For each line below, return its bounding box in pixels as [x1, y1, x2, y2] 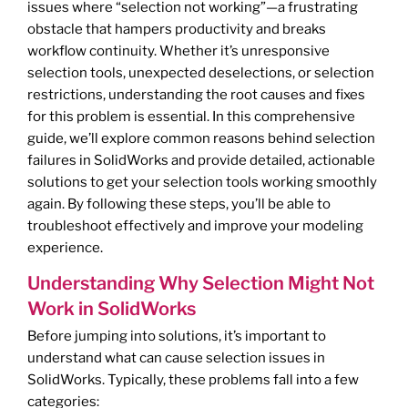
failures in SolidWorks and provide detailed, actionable [27, 152, 375, 169]
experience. [27, 240, 103, 257]
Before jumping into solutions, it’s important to [27, 328, 326, 345]
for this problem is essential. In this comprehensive [27, 108, 355, 126]
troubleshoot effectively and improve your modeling [27, 218, 363, 235]
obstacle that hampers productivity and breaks [27, 21, 326, 38]
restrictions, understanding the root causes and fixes [27, 87, 365, 104]
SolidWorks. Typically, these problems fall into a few [27, 372, 359, 389]
